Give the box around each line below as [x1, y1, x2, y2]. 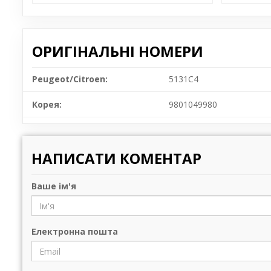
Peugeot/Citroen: [32, 73, 108, 85]
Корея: [32, 99, 62, 111]
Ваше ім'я [31, 180, 76, 192]
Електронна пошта [31, 226, 118, 238]
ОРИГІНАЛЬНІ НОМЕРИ [32, 41, 203, 62]
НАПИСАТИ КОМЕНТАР [31, 148, 201, 169]
